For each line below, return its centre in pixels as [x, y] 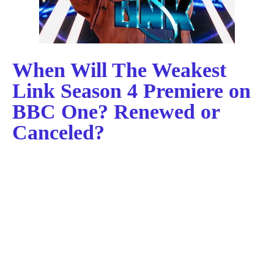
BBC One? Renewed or [116, 112]
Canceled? [58, 132]
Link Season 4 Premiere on [131, 91]
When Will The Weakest [119, 70]
